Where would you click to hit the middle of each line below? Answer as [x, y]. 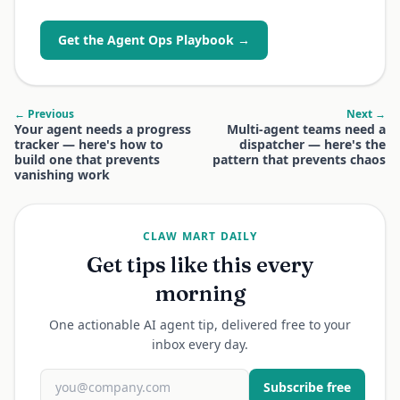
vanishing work [62, 175]
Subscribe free [307, 387]
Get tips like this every [200, 265]
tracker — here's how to [89, 144]
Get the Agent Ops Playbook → [154, 40]
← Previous [44, 114]
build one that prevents [87, 159]
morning [200, 293]
